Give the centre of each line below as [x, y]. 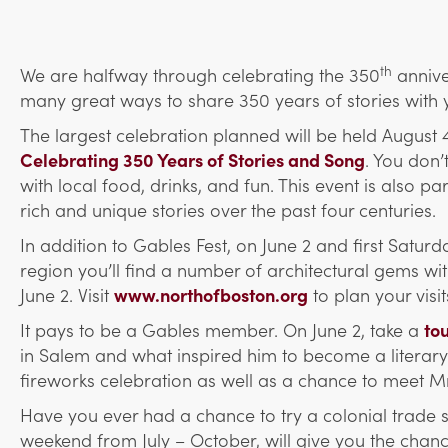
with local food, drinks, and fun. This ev [177, 185]
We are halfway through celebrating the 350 [200, 75]
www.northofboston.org [211, 295]
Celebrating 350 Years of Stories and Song [192, 160]
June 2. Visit [67, 295]
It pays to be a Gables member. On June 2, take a [222, 330]
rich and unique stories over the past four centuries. [228, 210]
